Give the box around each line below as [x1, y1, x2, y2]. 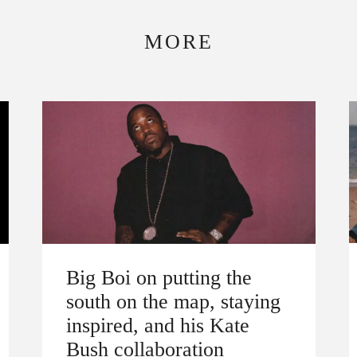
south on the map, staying [66, 288, 280, 313]
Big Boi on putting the [66, 265, 252, 289]
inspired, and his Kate [66, 312, 249, 337]
